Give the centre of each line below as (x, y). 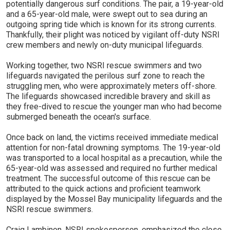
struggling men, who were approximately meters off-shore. (111, 86)
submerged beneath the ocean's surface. (79, 117)
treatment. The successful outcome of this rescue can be (108, 178)
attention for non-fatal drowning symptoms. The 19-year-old (113, 147)
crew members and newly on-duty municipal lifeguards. (105, 45)
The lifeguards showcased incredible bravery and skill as (108, 96)
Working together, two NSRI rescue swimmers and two (104, 65)
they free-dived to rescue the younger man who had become (114, 106)
